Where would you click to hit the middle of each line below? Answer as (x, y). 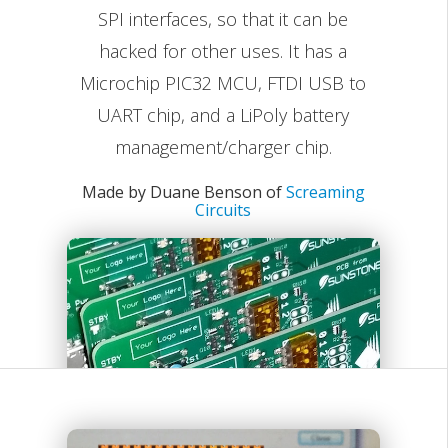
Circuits (223, 210)
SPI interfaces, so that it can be (223, 19)
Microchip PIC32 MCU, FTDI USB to (223, 83)
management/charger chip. (223, 147)
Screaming (325, 192)
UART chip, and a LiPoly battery (223, 115)
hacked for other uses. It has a (223, 51)
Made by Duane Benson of (183, 192)
